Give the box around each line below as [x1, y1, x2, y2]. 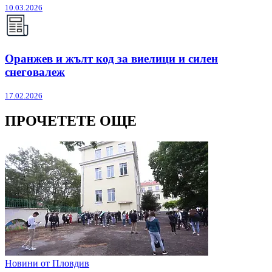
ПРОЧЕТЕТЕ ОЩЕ [5, 113, 137, 129]
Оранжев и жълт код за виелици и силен [5, 52, 218, 65]
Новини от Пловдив [5, 258, 89, 269]
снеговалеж [5, 65, 65, 78]
